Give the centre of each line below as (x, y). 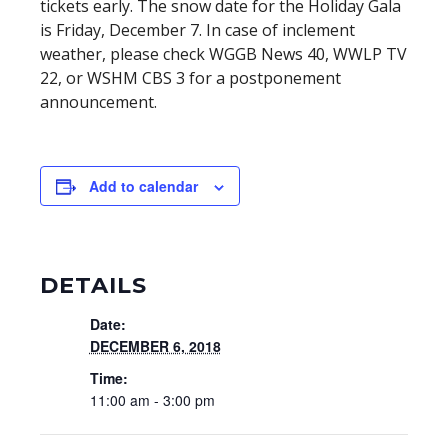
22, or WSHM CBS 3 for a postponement (190, 78)
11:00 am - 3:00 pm (152, 400)
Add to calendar (143, 186)
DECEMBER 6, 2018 (155, 346)
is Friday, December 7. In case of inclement (197, 30)
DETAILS (93, 285)
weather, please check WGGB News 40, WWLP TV (223, 54)
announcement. (98, 102)
